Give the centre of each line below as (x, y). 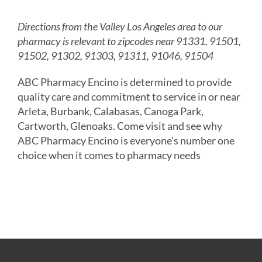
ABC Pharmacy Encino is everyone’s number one (126, 141)
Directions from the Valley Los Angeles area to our (120, 27)
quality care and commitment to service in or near (129, 97)
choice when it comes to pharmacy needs (109, 155)
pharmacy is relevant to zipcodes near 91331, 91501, (129, 41)
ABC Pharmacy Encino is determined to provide (124, 82)
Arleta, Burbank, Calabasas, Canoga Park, (110, 111)
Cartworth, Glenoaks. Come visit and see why (120, 126)
